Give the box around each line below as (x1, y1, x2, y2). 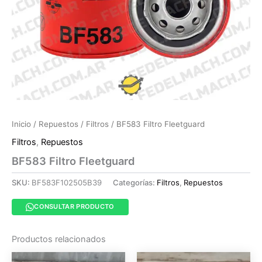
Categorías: (113, 178, 157, 188)
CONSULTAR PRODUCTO (34, 202, 115, 211)
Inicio (12, 119, 31, 129)
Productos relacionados (12, 233, 106, 244)
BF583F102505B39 (32, 178, 102, 188)
